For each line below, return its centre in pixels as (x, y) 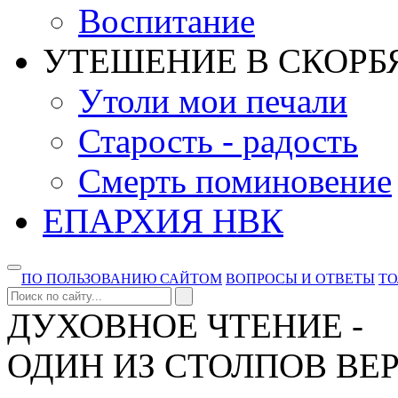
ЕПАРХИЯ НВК (163, 221)
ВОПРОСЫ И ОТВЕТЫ (300, 279)
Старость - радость (218, 141)
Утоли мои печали (213, 101)
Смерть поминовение (235, 181)
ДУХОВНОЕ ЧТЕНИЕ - (185, 326)
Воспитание (167, 21)
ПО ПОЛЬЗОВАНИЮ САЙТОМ (122, 279)
